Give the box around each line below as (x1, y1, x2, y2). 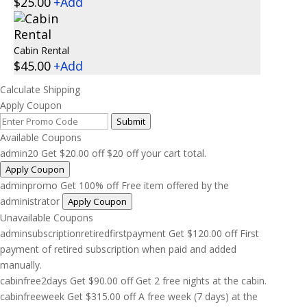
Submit (116, 114, 145, 127)
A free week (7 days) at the (138, 289, 258, 303)
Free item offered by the (121, 178, 229, 192)
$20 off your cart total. (107, 146, 206, 160)
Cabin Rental (14, 43, 69, 57)
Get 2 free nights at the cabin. (136, 273, 267, 287)
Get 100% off (60, 178, 119, 192)
